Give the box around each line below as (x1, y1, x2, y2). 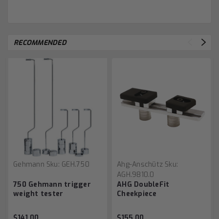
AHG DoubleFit (117, 179, 170, 189)
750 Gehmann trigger (13, 179, 91, 189)
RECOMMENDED (14, 38, 66, 47)
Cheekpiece (117, 189, 157, 198)
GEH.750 (62, 159, 89, 169)
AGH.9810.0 (117, 170, 154, 179)
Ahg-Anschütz (117, 159, 163, 169)
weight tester (13, 189, 64, 198)
